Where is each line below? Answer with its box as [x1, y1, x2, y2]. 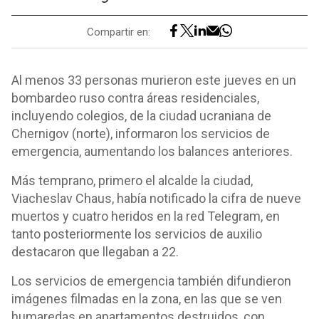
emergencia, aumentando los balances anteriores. [11, 144, 293, 159]
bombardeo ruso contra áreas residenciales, [11, 90, 259, 105]
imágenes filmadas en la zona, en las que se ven [11, 291, 282, 306]
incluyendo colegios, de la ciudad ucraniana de [11, 108, 271, 123]
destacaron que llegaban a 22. [11, 244, 179, 259]
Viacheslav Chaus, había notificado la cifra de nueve [11, 191, 301, 206]
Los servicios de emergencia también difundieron [11, 273, 291, 288]
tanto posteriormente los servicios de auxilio [11, 226, 262, 241]
